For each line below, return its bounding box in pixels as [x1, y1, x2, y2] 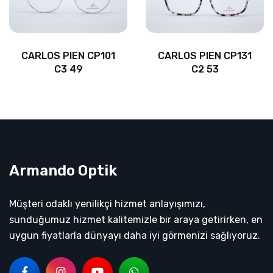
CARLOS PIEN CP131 [158, 50, 252, 62]
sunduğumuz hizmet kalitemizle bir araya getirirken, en [9, 214, 263, 226]
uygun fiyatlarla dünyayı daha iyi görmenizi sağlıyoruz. [9, 230, 260, 242]
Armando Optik [9, 162, 117, 180]
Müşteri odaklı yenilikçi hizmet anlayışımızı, [9, 198, 205, 210]
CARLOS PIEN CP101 [21, 50, 115, 62]
